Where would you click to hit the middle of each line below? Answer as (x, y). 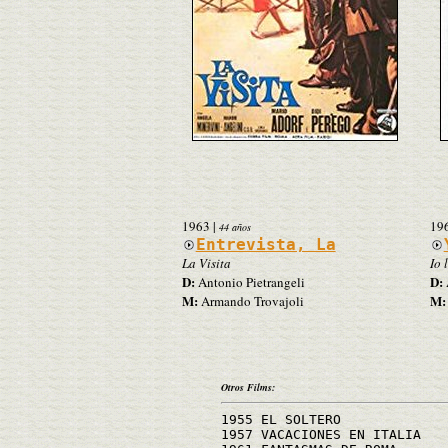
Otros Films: (248, 386)
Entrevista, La (265, 244)
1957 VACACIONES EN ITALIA (321, 434)
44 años (234, 226)
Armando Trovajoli (250, 300)
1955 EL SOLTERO (281, 419)
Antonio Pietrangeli (249, 281)
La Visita (206, 262)
